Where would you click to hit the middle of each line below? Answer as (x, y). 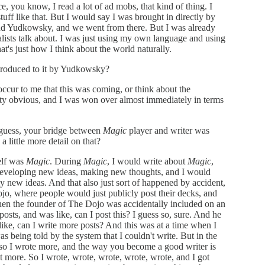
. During (67, 161)
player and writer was (168, 130)
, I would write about (147, 161)
